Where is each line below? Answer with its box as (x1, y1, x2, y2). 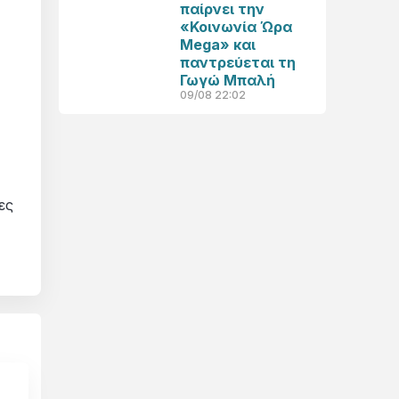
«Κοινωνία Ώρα (180, 18, 292, 36)
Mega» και (180, 36, 256, 53)
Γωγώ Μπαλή (180, 71, 275, 89)
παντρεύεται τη (180, 53, 296, 71)
